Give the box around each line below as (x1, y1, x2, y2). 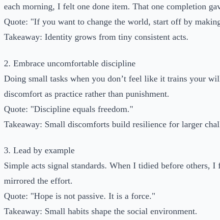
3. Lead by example (4, 145, 75, 156)
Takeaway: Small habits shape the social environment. (4, 206, 197, 217)
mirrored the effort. (4, 176, 73, 186)
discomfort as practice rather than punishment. (4, 88, 169, 99)
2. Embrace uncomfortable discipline (4, 58, 136, 68)
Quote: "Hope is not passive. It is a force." (4, 191, 155, 201)
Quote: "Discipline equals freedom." (4, 104, 133, 114)
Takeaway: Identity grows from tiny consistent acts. (4, 32, 189, 42)
